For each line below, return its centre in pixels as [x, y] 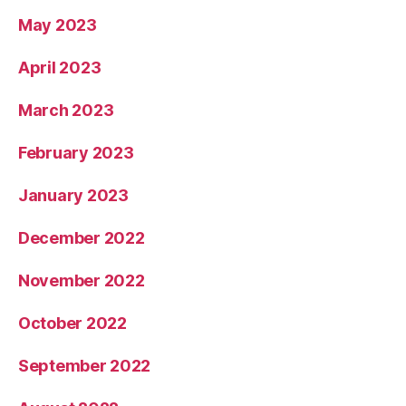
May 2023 [58, 25]
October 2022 [72, 323]
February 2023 [76, 153]
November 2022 [82, 280]
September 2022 [85, 366]
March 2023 [66, 110]
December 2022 [82, 238]
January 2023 [73, 195]
